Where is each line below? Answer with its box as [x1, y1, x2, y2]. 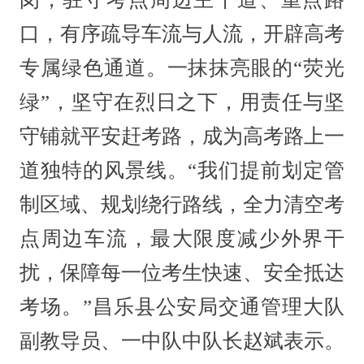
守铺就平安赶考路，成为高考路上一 [19, 124, 345, 147]
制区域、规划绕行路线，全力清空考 [19, 193, 345, 215]
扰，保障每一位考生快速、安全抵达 [19, 261, 345, 284]
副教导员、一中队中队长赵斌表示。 [19, 329, 344, 352]
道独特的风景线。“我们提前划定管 [19, 158, 345, 181]
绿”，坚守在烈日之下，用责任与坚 [19, 90, 345, 113]
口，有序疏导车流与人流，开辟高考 [19, 22, 345, 45]
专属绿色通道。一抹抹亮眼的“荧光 [19, 56, 345, 79]
